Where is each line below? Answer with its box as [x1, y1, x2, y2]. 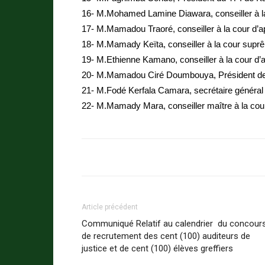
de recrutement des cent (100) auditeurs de [82, 231, 250, 241]
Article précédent [82, 203, 138, 211]
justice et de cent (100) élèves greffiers [82, 243, 233, 254]
